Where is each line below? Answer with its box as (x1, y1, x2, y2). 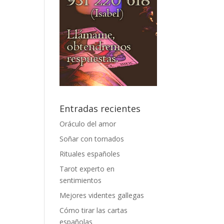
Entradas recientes (59, 102, 141, 115)
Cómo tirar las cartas (59, 205, 128, 215)
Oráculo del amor (59, 119, 116, 129)
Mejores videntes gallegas (59, 190, 144, 200)
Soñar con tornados (59, 134, 124, 144)
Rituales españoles (59, 149, 120, 159)
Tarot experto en (59, 164, 115, 174)
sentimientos (59, 175, 102, 185)
